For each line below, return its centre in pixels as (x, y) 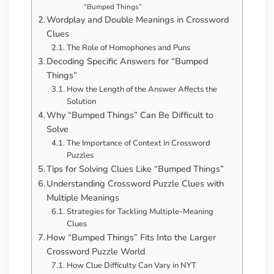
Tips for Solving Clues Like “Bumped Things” (135, 169)
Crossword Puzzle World (96, 252)
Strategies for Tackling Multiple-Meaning (140, 212)
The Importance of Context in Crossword (138, 143)
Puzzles (80, 156)
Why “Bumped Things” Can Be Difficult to (130, 115)
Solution (81, 102)
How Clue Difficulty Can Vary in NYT (131, 266)
